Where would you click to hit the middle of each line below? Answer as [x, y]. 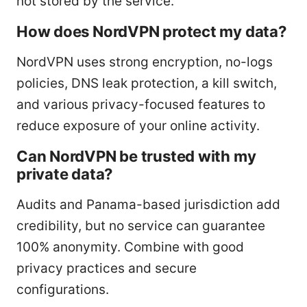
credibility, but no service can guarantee [141, 225]
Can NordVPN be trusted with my [136, 156]
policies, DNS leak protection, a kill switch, [147, 83]
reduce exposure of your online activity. [138, 125]
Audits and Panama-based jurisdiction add [148, 204]
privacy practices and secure [107, 268]
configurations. [63, 289]
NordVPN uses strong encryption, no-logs [145, 62]
